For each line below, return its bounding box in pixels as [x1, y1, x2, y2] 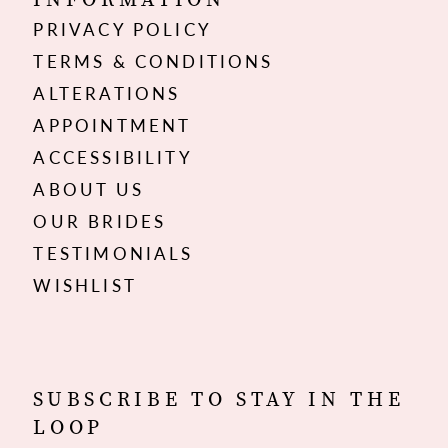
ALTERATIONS [33, 81, 181, 106]
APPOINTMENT [33, 113, 192, 138]
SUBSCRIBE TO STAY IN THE [33, 384, 405, 413]
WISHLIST [33, 273, 137, 298]
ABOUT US [33, 177, 144, 202]
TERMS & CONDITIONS [33, 49, 274, 74]
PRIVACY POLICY [33, 17, 212, 42]
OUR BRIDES [33, 209, 167, 234]
